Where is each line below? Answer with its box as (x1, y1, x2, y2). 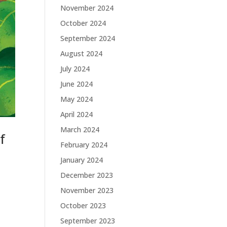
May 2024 (60, 94, 93, 104)
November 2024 (60, 3, 114, 13)
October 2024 (60, 18, 106, 28)
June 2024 (60, 79, 93, 89)
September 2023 (60, 216, 116, 225)
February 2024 (60, 140, 108, 149)
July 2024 (60, 64, 90, 73)
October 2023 (60, 201, 106, 210)
